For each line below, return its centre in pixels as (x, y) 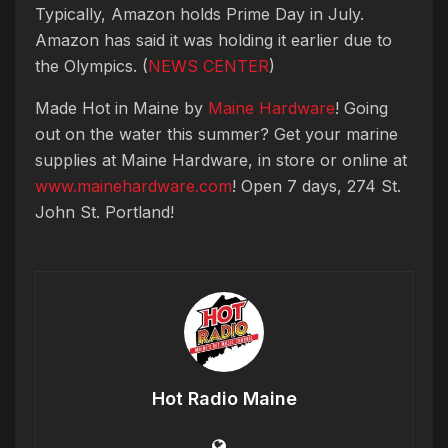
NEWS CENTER (208, 65)
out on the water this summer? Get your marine (216, 133)
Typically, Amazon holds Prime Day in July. (199, 13)
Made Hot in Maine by (121, 107)
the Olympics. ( (91, 65)
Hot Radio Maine (224, 398)
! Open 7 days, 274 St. (316, 185)
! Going (361, 107)
